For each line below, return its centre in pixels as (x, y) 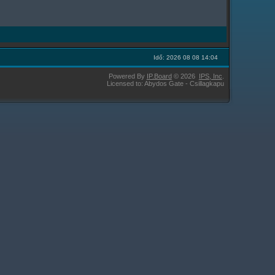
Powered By (127, 76)
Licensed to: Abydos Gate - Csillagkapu (165, 84)
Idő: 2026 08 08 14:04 (185, 58)
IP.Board (159, 76)
